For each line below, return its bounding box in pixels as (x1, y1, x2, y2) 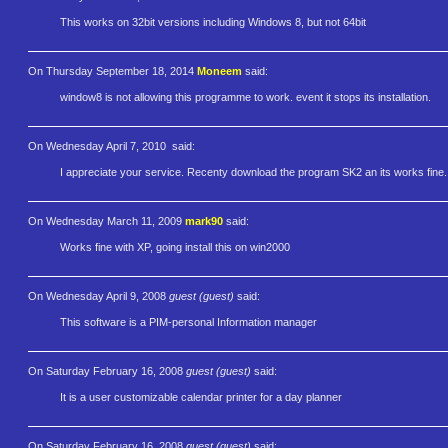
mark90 (185, 214, 223, 227)
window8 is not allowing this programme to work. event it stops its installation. (60, 91, 431, 104)
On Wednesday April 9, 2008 (28, 289, 169, 302)
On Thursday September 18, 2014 (28, 64, 197, 77)
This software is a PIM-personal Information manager (60, 316, 317, 329)
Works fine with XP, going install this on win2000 (60, 241, 290, 254)
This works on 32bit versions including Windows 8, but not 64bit (60, 16, 366, 29)
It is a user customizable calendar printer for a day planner (60, 391, 342, 404)
